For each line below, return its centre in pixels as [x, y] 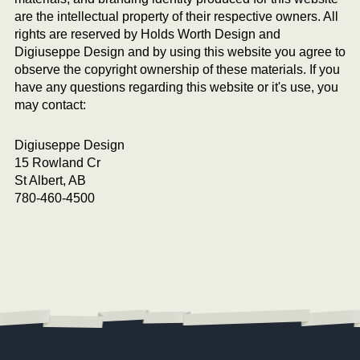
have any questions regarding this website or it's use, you [176, 88]
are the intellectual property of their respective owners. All [176, 17]
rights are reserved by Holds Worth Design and [147, 35]
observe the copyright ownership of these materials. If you [177, 70]
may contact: [50, 105]
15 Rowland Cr [57, 163]
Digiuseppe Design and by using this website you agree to [180, 52]
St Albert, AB [50, 181]
